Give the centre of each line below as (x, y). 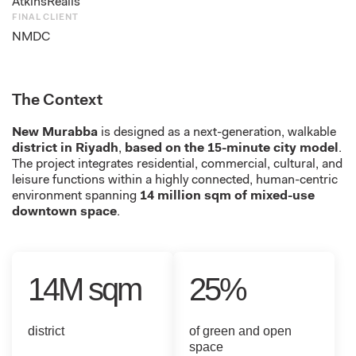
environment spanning (76, 196)
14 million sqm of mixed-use (227, 196)
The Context (57, 101)
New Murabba (55, 133)
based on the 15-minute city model (232, 149)
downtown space (64, 212)
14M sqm (84, 289)
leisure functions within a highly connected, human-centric (175, 180)
